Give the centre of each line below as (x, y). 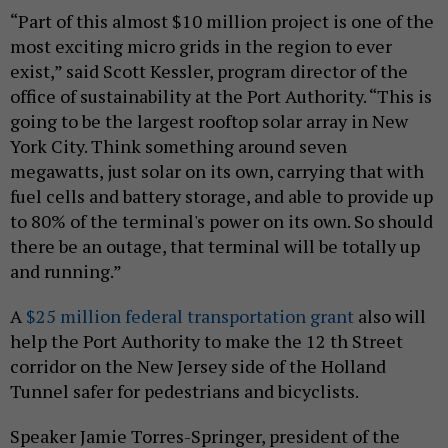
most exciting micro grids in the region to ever (201, 46)
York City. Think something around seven (178, 146)
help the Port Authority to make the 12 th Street (206, 341)
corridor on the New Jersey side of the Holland (198, 366)
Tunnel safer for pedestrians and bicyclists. (186, 391)
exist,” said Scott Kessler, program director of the (209, 71)
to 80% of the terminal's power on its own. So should (221, 221)
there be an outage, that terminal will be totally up (215, 246)
